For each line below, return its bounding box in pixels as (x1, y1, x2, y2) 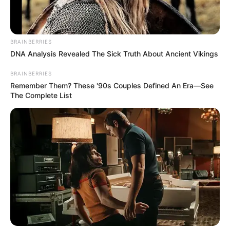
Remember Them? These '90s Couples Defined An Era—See (10, 81, 214, 90)
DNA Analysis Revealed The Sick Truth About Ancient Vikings (10, 49, 218, 58)
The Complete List (10, 90, 72, 100)
